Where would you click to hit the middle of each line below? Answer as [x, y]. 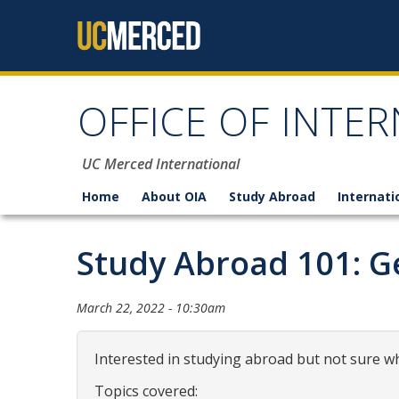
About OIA [174, 196]
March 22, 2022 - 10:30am [151, 308]
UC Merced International [161, 164]
